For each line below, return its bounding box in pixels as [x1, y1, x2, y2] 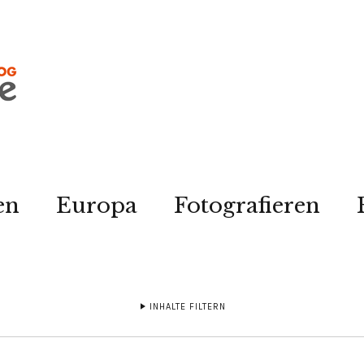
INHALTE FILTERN [149, 301, 226, 312]
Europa [55, 193, 137, 219]
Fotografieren [173, 193, 320, 219]
